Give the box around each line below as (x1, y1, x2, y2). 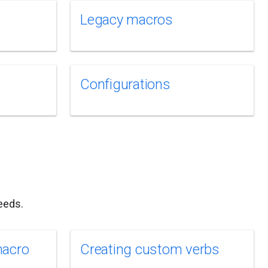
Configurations (80, 76, 170, 93)
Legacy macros (80, 11, 173, 28)
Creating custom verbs (80, 241, 220, 258)
